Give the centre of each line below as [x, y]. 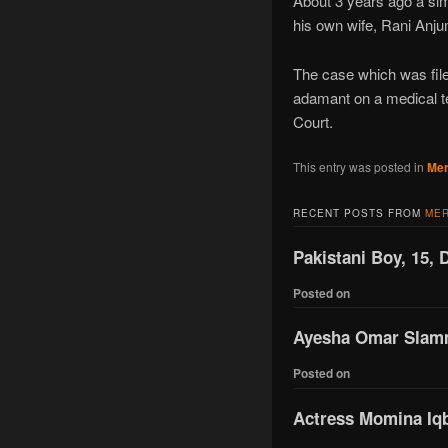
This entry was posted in [359, 166]
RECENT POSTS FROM [358, 213]
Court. [312, 121]
